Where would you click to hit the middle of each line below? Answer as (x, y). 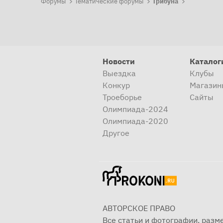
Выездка (119, 73)
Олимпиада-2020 (135, 121)
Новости (119, 61)
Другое (116, 133)
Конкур (116, 85)
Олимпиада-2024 (135, 109)
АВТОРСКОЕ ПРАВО (139, 208)
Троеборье (122, 97)
